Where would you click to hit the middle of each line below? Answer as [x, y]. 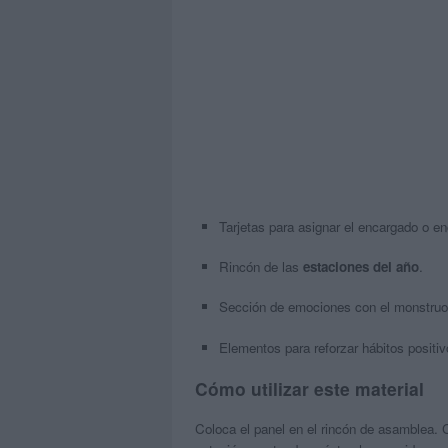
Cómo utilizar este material [309, 388]
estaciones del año [360, 267]
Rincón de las [260, 267]
